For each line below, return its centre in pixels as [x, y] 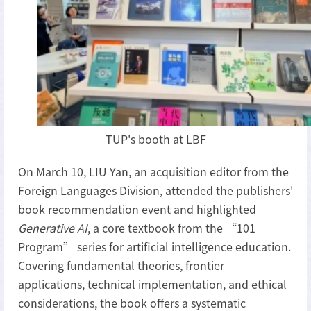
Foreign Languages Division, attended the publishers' [155, 191]
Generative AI [53, 228]
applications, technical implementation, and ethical [152, 284]
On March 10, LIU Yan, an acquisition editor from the [153, 172]
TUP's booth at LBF [155, 139]
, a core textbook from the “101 [171, 228]
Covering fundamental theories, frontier [121, 266]
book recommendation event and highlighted [137, 209]
